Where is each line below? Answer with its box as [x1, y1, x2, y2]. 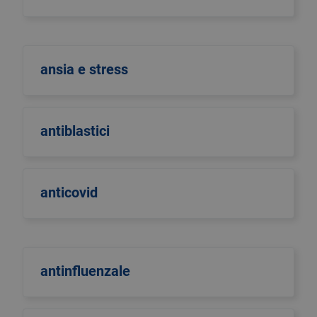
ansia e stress [40, 61, 128, 78]
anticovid [40, 184, 98, 201]
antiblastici [40, 122, 110, 139]
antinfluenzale [40, 263, 130, 279]
